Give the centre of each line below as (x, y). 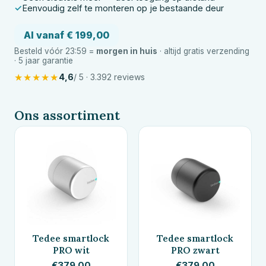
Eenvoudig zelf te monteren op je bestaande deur (123, 8)
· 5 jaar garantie (44, 60)
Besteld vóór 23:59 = (55, 51)
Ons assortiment (67, 115)
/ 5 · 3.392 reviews (109, 77)
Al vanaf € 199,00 (66, 35)
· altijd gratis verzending (203, 51)
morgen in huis (127, 51)
